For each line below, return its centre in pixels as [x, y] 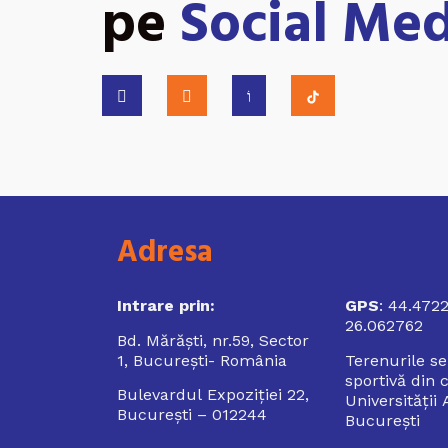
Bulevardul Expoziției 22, [213, 395]
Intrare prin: [166, 306]
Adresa [165, 253]
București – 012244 [192, 415]
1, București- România [202, 360]
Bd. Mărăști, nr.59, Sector [213, 340]
